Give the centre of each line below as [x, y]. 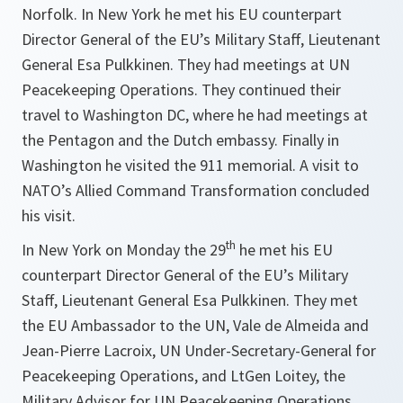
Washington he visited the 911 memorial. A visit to [190, 165]
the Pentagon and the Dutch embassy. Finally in [180, 140]
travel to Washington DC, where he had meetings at [195, 115]
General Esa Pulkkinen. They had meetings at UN [186, 64]
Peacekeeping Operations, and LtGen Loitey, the [184, 376]
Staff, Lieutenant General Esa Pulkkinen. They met [190, 300]
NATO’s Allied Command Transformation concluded [196, 190]
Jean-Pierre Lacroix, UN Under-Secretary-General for [199, 350]
